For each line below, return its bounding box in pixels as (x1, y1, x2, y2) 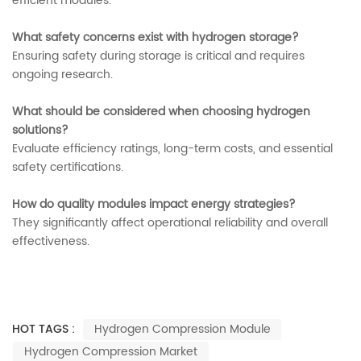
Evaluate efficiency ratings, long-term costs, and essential (12, 139, 333, 159)
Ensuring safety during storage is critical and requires (12, 47, 305, 66)
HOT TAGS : (12, 320, 75, 339)
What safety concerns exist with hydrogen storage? (12, 28, 299, 48)
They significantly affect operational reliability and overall (12, 214, 328, 233)
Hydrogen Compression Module (93, 320, 271, 339)
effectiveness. (12, 232, 89, 251)
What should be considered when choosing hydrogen (12, 102, 310, 122)
